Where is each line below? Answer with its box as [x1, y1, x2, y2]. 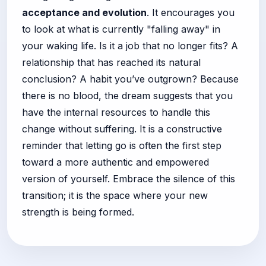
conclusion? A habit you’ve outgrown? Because [22, 72, 239, 85]
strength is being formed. [22, 205, 134, 218]
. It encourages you [147, 6, 235, 18]
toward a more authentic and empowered [22, 156, 209, 168]
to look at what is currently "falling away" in [22, 23, 220, 35]
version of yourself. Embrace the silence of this [22, 172, 235, 185]
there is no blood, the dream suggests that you [22, 89, 233, 102]
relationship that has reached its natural [22, 56, 201, 68]
